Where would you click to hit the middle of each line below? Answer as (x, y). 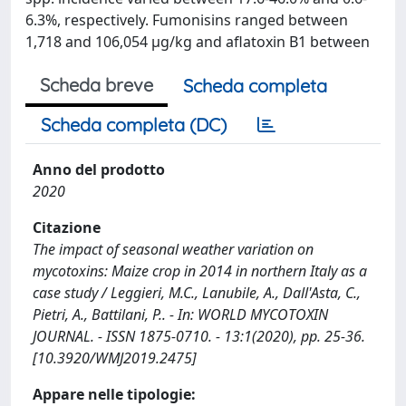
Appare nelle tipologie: (114, 394)
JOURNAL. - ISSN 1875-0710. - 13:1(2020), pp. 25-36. (199, 336)
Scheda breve (97, 85)
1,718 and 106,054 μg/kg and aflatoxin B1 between (198, 42)
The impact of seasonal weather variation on (173, 249)
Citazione (67, 227)
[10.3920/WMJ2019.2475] (115, 358)
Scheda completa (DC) (134, 125)
